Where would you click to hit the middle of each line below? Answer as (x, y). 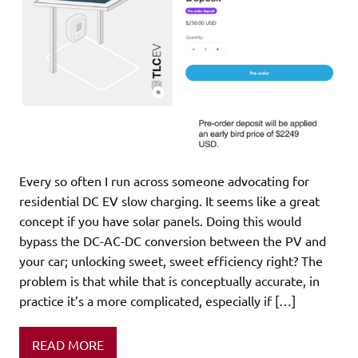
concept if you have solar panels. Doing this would (160, 220)
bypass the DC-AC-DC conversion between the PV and (173, 240)
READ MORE (68, 344)
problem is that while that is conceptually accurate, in (169, 280)
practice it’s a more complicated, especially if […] (157, 300)
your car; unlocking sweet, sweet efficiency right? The (171, 260)
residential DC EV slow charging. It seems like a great (169, 200)
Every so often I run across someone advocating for (164, 180)
